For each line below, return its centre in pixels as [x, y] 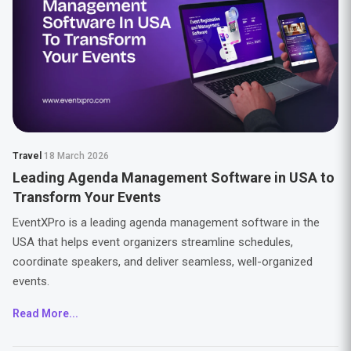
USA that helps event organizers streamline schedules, [152, 242]
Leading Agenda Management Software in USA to [173, 177]
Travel [28, 156]
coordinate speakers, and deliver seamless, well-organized [162, 262]
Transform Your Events [86, 197]
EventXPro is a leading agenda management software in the [166, 223]
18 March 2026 [76, 156]
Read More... [45, 313]
